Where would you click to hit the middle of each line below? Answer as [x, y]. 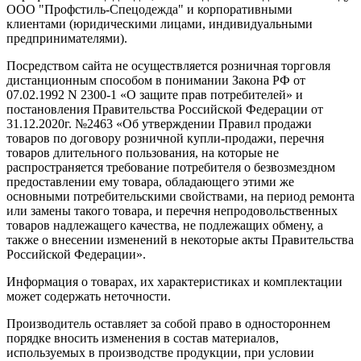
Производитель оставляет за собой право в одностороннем [168, 324]
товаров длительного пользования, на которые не [143, 153]
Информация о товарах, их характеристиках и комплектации [174, 282]
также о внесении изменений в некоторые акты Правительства [180, 240]
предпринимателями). [67, 39]
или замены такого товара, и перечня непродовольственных [172, 211]
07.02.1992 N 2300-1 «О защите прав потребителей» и [155, 95]
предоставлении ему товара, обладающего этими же [150, 182]
